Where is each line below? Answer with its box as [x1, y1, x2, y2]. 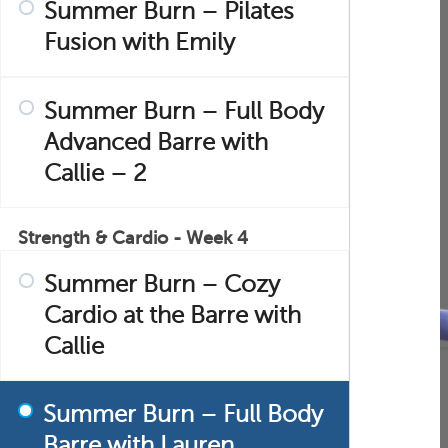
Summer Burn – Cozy [44, 271, 280, 298]
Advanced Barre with [44, 129, 268, 156]
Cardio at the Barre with [44, 302, 301, 329]
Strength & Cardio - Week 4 [18, 228, 248, 248]
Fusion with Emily [44, 29, 235, 56]
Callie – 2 [44, 160, 147, 187]
